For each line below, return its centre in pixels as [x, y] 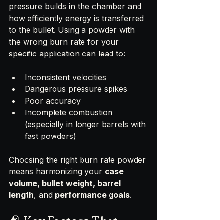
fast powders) [50, 136]
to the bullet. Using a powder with [73, 30]
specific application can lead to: [67, 54]
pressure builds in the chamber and [76, 7]
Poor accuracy [53, 101]
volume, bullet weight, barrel [66, 183]
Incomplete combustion [70, 113]
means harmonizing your [57, 172]
